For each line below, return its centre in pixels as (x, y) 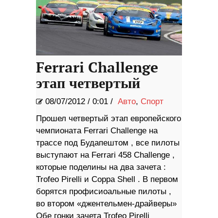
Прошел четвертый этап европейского (109, 118)
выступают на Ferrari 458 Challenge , (105, 155)
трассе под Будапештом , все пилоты (108, 143)
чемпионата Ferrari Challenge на (97, 130)
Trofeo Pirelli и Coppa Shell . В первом (107, 179)
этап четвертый (88, 83)
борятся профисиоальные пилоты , (104, 191)
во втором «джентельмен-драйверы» (106, 203)
